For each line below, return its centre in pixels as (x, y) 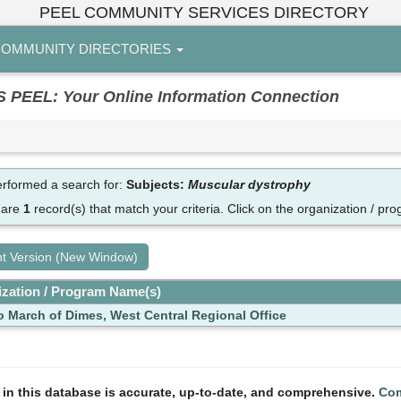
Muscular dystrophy (249, 185)
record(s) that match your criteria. (128, 209)
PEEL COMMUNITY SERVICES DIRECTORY (204, 13)
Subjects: (157, 185)
